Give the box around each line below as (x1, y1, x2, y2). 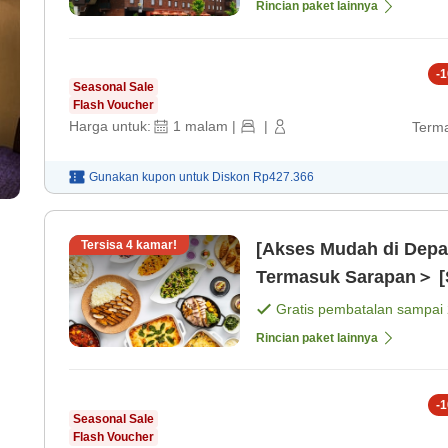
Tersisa (81, 237, 126, 252)
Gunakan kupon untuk (89, 169, 209, 184)
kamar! (133, 237, 177, 252)
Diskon (212, 169, 253, 184)
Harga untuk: (69, 118, 151, 135)
